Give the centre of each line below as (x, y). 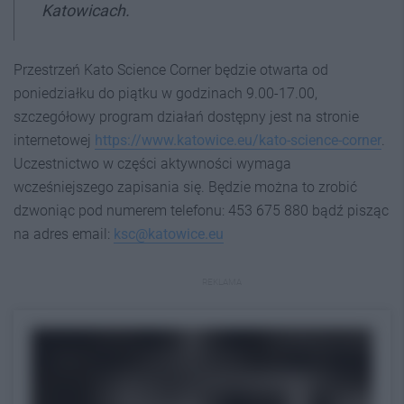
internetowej (54, 140)
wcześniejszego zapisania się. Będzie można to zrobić (185, 187)
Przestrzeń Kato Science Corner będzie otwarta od (171, 70)
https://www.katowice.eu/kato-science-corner (238, 140)
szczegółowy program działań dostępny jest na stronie (186, 117)
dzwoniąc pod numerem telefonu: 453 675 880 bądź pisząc (201, 211)
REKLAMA (222, 282)
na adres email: (64, 234)
